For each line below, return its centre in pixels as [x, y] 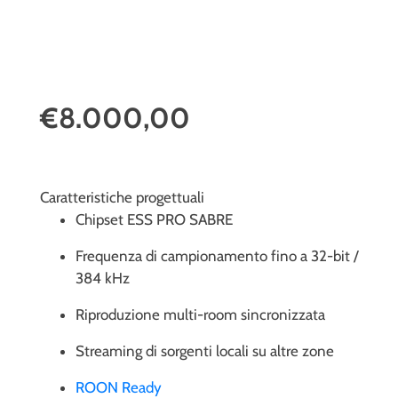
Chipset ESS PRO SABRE [154, 219]
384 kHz [103, 278]
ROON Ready [119, 387]
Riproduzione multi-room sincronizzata [200, 314]
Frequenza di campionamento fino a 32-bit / [217, 255]
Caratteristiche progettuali [122, 197]
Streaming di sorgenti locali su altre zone [205, 350]
